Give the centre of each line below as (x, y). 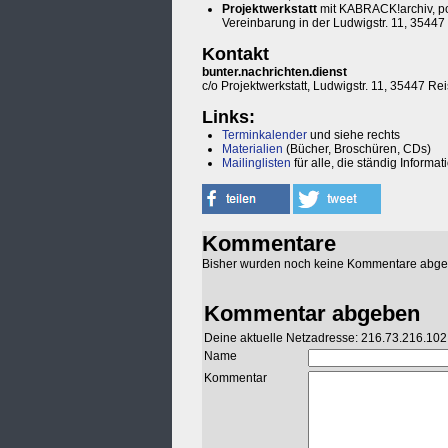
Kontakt (235, 54)
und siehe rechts (353, 135)
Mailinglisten (256, 163)
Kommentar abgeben (312, 314)
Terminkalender (264, 135)
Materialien (252, 149)
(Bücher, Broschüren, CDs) (357, 149)
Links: (228, 117)
